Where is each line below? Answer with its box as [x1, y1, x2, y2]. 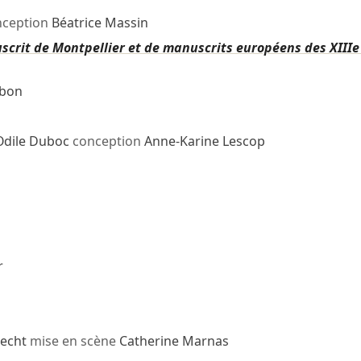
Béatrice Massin [51, 14, 148, 32]
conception [68, 132, 144, 151]
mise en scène [26, 332, 119, 351]
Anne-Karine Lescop [143, 132, 265, 151]
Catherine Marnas [118, 332, 229, 351]
